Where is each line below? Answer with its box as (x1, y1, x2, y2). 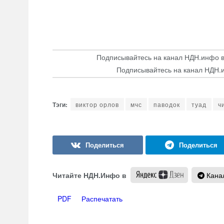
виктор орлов (75, 100, 119, 109)
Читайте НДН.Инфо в (52, 169, 128, 180)
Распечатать (81, 193, 122, 203)
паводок (153, 100, 180, 109)
